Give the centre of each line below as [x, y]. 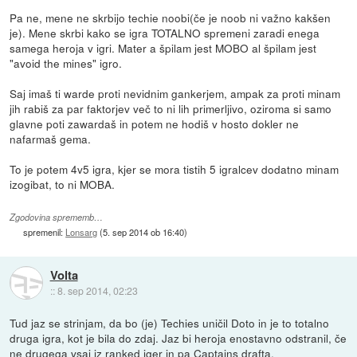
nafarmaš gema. [51, 138]
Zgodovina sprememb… [57, 217]
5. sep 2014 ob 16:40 [144, 231]
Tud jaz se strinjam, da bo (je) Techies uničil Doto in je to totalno [170, 322]
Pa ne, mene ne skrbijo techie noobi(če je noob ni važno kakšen [171, 17]
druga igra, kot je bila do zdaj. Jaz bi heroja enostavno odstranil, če [178, 337]
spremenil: [45, 231]
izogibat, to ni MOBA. [63, 184]
